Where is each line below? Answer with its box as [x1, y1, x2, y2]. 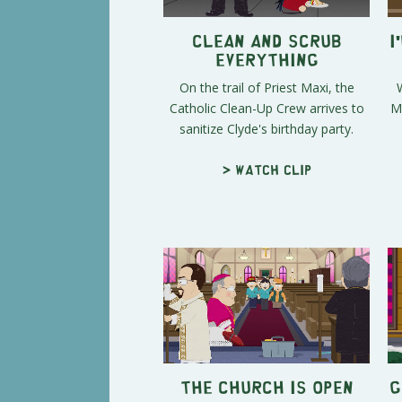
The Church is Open [179, 382, 354, 391]
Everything [214, 54, 319, 63]
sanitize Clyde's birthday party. [179, 119, 354, 137]
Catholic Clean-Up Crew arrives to [169, 99, 364, 117]
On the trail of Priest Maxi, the [179, 78, 354, 96]
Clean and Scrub [191, 35, 342, 44]
